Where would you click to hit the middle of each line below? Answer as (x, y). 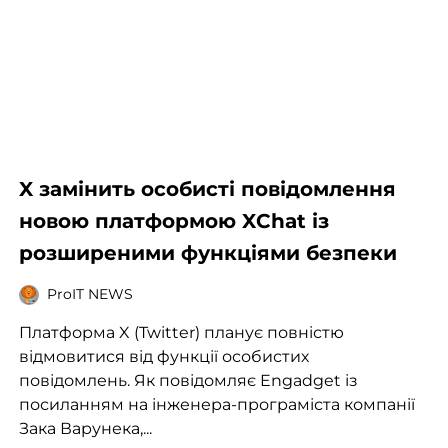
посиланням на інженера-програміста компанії (216, 404)
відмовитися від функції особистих (163, 356)
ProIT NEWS (89, 294)
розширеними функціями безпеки (207, 252)
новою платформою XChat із (173, 220)
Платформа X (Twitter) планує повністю (181, 332)
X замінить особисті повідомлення (207, 188)
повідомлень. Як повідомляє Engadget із (188, 380)
